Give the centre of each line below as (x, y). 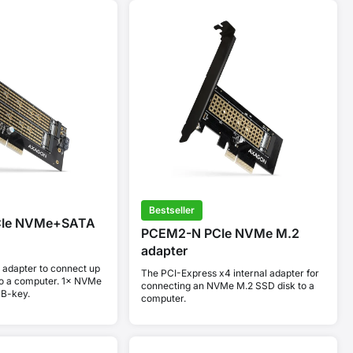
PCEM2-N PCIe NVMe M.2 (220, 234)
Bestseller (171, 210)
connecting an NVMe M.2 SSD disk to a (227, 286)
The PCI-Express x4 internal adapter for (230, 273)
